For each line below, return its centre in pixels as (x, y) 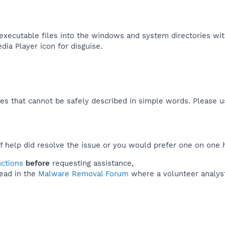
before (38, 163)
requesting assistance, (92, 163)
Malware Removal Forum (83, 174)
